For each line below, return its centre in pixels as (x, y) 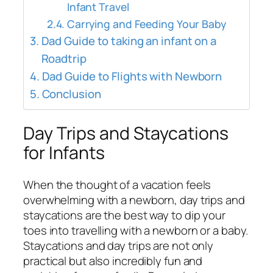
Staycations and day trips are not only (119, 245)
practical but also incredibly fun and (113, 261)
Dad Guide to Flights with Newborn (132, 76)
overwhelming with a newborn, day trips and (134, 200)
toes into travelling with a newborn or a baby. (136, 230)
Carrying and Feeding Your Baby (146, 23)
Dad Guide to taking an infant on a (129, 41)
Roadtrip (64, 58)
